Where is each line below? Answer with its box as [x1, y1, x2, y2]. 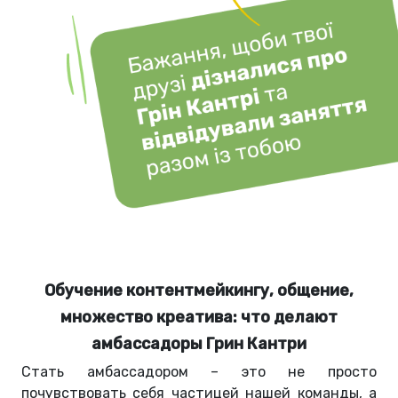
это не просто [219, 363, 378, 381]
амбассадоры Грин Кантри [92, 334, 306, 354]
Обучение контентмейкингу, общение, [44, 281, 354, 301]
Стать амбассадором [21, 363, 211, 381]
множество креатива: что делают [60, 307, 338, 328]
